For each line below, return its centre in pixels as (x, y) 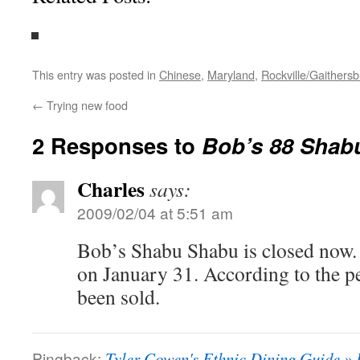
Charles (111, 189)
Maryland (231, 74)
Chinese (180, 74)
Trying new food (86, 105)
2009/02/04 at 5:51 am (155, 213)
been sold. (119, 297)
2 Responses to (117, 145)
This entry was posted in (96, 74)
